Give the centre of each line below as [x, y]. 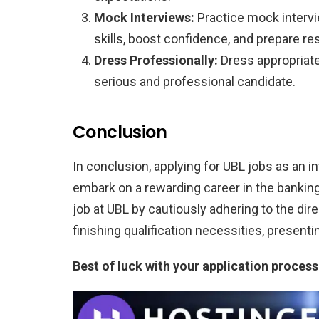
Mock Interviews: [144, 17]
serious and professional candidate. [195, 81]
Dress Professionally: [156, 60]
